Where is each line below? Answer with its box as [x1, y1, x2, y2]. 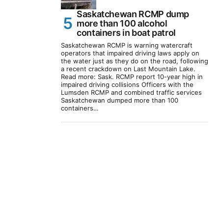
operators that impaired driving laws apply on [61, 49, 199, 57]
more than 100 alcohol [77, 18, 167, 29]
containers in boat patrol [77, 27, 176, 38]
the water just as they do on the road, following [61, 57, 208, 65]
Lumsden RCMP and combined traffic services [61, 88, 202, 97]
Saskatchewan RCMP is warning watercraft [61, 41, 192, 50]
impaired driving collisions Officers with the [61, 81, 193, 89]
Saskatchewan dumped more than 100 [61, 96, 178, 105]
